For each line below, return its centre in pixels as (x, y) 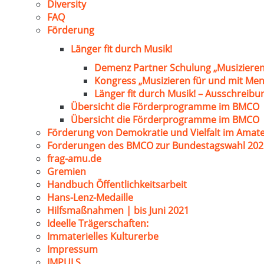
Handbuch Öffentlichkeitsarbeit (117, 184)
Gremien (67, 171)
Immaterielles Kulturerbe (103, 236)
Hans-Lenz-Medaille (90, 197)
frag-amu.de (74, 159)
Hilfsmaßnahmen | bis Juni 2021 (118, 210)
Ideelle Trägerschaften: (98, 223)
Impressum (72, 249)
